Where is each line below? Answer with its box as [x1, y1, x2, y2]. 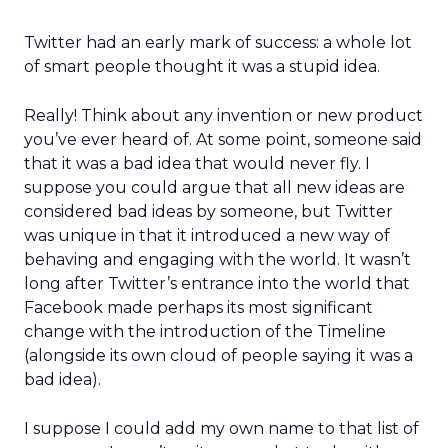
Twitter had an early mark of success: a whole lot [24, 33, 412, 52]
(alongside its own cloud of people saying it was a [24, 346, 413, 365]
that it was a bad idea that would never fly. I [24, 154, 370, 173]
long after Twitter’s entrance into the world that [24, 274, 410, 293]
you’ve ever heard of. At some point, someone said [24, 130, 422, 149]
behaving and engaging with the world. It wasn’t [24, 250, 411, 269]
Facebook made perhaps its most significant [24, 298, 373, 317]
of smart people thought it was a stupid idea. [24, 57, 380, 76]
